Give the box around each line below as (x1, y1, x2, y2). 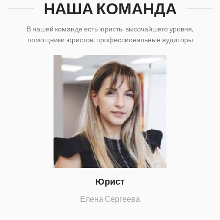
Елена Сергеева (80, 194, 140, 204)
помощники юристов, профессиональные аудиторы (27, 35, 193, 44)
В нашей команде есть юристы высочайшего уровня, (27, 25, 193, 33)
